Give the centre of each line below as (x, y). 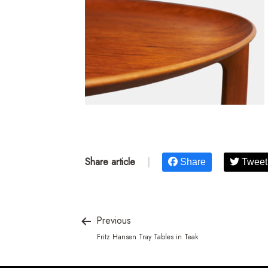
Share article (110, 162)
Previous (112, 220)
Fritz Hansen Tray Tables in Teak (147, 237)
